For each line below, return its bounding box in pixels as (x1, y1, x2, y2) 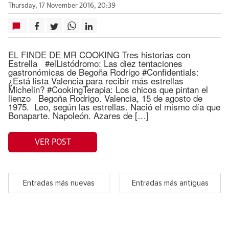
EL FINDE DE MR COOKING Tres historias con (8, 48, 190, 61)
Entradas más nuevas (23, 179, 95, 187)
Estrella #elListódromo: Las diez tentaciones (8, 57, 182, 70)
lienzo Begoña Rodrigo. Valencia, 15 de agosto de (8, 91, 202, 104)
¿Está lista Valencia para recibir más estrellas (8, 74, 184, 87)
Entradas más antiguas (132, 179, 209, 187)
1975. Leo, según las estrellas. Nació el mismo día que (8, 100, 220, 113)
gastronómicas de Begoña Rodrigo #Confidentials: (8, 65, 201, 78)
